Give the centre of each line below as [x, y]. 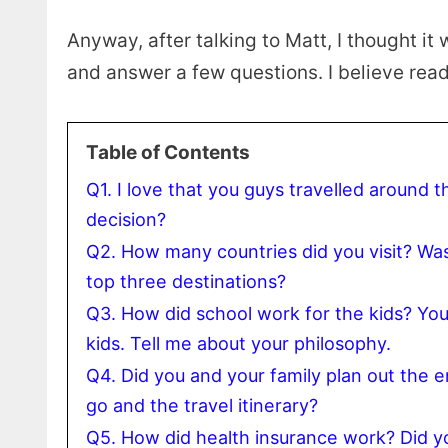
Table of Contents [168, 152]
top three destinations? [186, 281]
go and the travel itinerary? [202, 405]
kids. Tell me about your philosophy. [238, 343]
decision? [126, 219]
